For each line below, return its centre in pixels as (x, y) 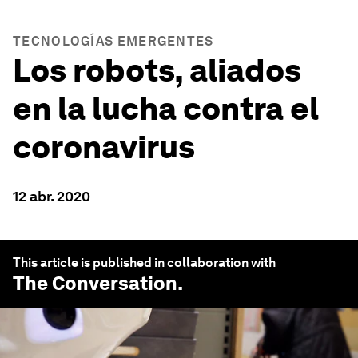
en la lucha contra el (166, 109)
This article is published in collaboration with (144, 263)
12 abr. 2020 (52, 196)
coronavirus (104, 147)
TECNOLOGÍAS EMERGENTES (113, 41)
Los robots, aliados (157, 70)
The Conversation (95, 283)
